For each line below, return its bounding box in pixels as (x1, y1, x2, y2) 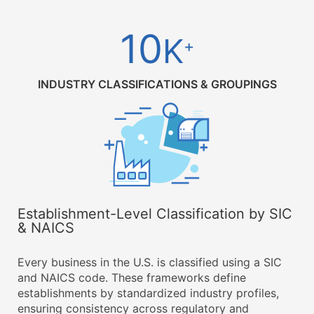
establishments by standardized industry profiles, (18, 286, 279, 300)
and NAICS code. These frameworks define (18, 271, 246, 285)
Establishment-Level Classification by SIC (18, 205, 292, 222)
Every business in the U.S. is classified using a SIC (18, 255, 282, 269)
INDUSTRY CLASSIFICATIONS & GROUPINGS (37, 77, 277, 91)
